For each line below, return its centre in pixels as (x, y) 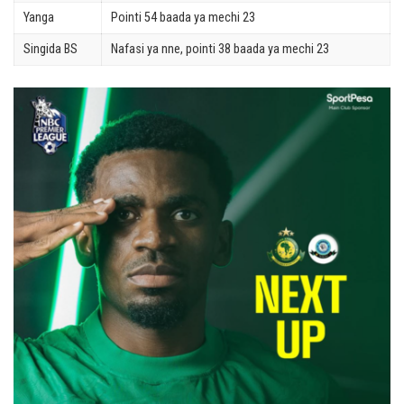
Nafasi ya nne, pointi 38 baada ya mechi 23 (220, 50)
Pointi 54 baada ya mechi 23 (183, 18)
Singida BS (50, 50)
